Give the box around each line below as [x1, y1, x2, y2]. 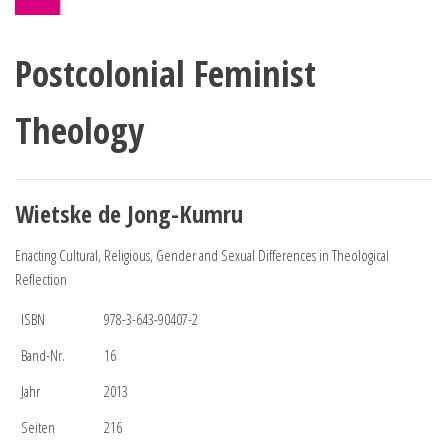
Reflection [15, 268, 67, 289]
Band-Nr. [21, 344, 65, 365]
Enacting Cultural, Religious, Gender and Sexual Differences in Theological [15, 244, 389, 265]
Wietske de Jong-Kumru [15, 196, 243, 230]
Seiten [21, 416, 55, 437]
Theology [15, 105, 144, 155]
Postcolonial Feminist [15, 48, 316, 98]
